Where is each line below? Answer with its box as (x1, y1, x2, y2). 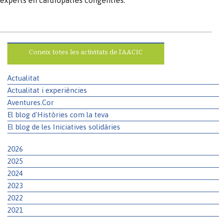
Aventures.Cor (7, 98, 54, 107)
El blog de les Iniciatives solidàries (7, 122, 120, 131)
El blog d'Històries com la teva (7, 110, 109, 119)
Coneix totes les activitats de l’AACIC (29, 47, 143, 56)
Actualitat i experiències (7, 86, 87, 94)
